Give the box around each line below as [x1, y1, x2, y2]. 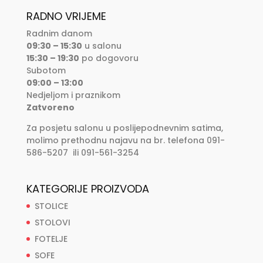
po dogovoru [79, 52, 139, 65]
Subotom [26, 65, 66, 77]
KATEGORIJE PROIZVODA [26, 181, 149, 196]
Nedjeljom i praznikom [26, 89, 120, 102]
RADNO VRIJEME [26, 9, 106, 24]
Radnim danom [26, 28, 92, 40]
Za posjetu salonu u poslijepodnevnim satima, [26, 122, 223, 134]
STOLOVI [34, 216, 70, 228]
